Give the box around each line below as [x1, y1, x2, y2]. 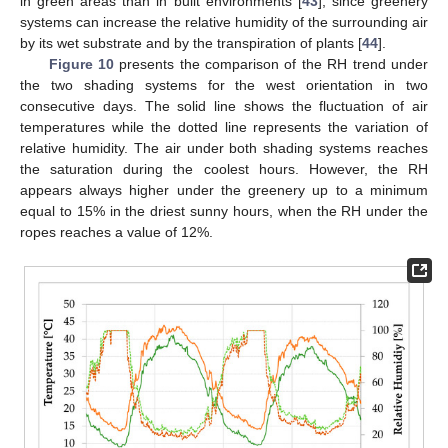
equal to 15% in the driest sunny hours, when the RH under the [20, 203, 428, 220]
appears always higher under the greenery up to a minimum [20, 182, 428, 199]
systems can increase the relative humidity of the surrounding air [20, 14, 428, 31]
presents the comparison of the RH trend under [113, 56, 429, 73]
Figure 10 [48, 56, 114, 73]
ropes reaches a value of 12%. [20, 224, 213, 241]
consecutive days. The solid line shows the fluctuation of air [20, 98, 428, 115]
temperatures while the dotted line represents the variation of [20, 119, 428, 136]
